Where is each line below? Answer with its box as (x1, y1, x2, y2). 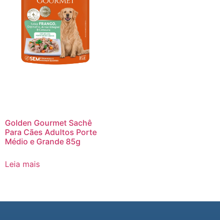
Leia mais (5, 159, 40, 169)
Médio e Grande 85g (5, 137, 81, 146)
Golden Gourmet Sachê (5, 118, 92, 128)
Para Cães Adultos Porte (5, 127, 97, 137)
